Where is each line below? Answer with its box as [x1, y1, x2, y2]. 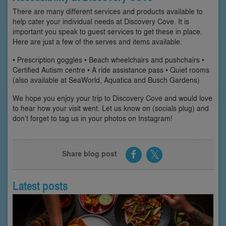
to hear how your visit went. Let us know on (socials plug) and [13, 103, 209, 113]
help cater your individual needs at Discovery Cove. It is [13, 16, 189, 26]
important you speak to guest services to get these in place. [13, 26, 202, 36]
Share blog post [62, 148, 118, 159]
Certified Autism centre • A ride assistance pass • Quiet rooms [13, 65, 209, 75]
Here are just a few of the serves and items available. [13, 36, 182, 46]
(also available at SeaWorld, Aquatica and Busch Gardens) [13, 75, 200, 85]
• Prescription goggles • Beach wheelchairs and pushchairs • [13, 54, 204, 65]
